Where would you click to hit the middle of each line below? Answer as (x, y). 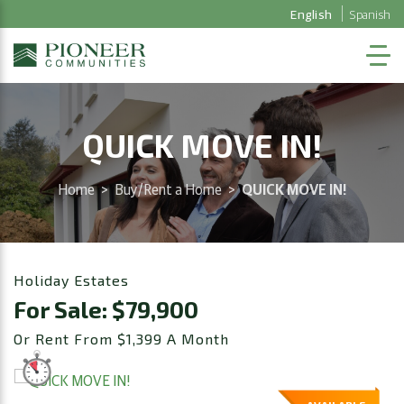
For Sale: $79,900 (106, 309)
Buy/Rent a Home (168, 188)
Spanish (370, 14)
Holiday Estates (71, 280)
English (311, 14)
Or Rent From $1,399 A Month (121, 338)
